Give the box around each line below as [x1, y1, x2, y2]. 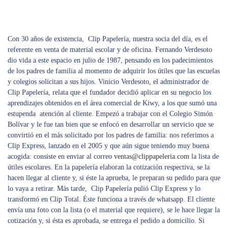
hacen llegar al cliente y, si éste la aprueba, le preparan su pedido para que [8, 174, 220, 182]
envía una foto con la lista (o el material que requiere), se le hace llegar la [8, 206, 220, 214]
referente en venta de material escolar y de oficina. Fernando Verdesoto [8, 45, 212, 53]
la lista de [189, 152, 219, 160]
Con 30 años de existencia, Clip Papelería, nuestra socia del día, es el [8, 35, 208, 43]
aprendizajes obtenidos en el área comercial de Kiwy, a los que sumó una [8, 99, 217, 107]
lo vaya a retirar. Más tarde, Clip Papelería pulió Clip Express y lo [8, 184, 201, 192]
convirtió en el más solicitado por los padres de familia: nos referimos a [8, 131, 214, 139]
